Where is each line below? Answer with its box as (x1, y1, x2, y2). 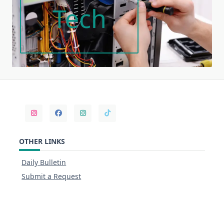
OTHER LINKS (19, 136, 65, 146)
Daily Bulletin (21, 157, 66, 167)
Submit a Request (21, 171, 81, 181)
